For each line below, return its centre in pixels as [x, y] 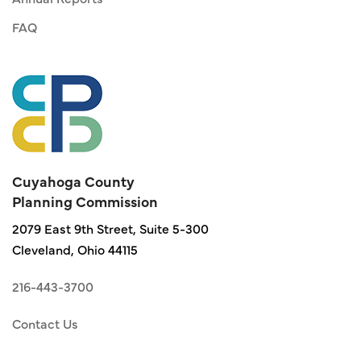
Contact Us [45, 323]
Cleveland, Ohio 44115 [75, 249]
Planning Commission [85, 201]
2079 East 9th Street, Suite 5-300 [110, 228]
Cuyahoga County [73, 180]
